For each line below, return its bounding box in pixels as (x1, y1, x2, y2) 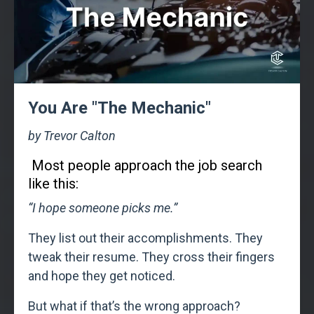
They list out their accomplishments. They (28, 230, 263, 245)
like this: (28, 175, 78, 192)
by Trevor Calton (28, 128, 116, 143)
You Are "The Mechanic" (28, 97, 211, 118)
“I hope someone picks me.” (28, 200, 177, 215)
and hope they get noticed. (28, 268, 175, 283)
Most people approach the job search (32, 156, 262, 174)
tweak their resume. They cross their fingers (28, 249, 275, 264)
